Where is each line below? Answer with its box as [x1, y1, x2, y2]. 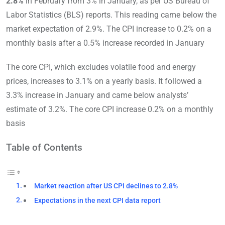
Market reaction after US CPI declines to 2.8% [34, 182, 178, 191]
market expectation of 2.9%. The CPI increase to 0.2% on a [6, 24, 211, 34]
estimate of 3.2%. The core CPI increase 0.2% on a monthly [6, 104, 213, 115]
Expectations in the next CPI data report [34, 196, 161, 205]
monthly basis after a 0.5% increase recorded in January [6, 38, 204, 48]
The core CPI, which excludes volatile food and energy [6, 62, 196, 72]
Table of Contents [6, 142, 82, 154]
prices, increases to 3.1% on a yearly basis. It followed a [6, 76, 202, 86]
